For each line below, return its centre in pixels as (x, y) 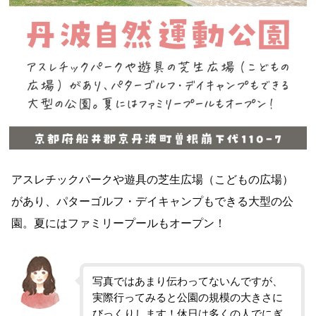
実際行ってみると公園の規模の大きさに (188, 298)
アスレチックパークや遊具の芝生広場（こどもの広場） (153, 179)
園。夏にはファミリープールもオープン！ (119, 223)
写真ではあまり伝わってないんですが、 (188, 282)
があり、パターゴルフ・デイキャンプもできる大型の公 (153, 201)
